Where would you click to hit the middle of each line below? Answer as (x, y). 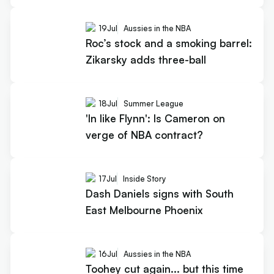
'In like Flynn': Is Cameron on (155, 119)
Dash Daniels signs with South (159, 193)
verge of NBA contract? (144, 135)
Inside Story (144, 179)
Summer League (153, 104)
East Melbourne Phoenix (144, 210)
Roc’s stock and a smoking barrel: (168, 43)
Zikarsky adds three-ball (146, 60)
